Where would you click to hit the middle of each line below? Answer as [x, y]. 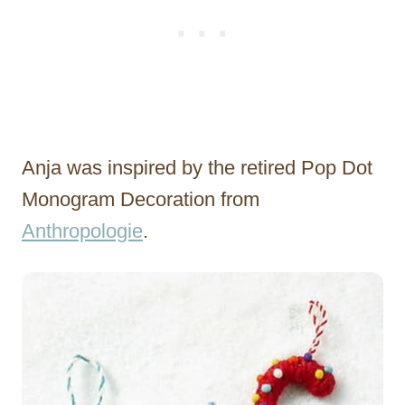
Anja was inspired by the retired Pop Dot [197, 168]
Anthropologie [82, 231]
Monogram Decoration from [141, 200]
